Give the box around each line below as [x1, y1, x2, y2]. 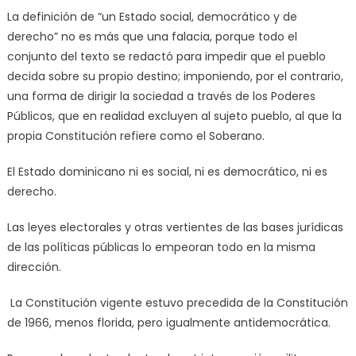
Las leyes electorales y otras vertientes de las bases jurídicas [6, 219, 343, 235]
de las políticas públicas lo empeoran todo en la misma [6, 238, 315, 255]
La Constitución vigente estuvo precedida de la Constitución [6, 294, 348, 311]
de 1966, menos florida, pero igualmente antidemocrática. [6, 314, 331, 331]
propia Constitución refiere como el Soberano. [6, 127, 265, 144]
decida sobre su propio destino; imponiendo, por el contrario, [6, 68, 343, 84]
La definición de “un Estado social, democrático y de [6, 8, 297, 25]
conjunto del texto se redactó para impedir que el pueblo [6, 48, 326, 64]
